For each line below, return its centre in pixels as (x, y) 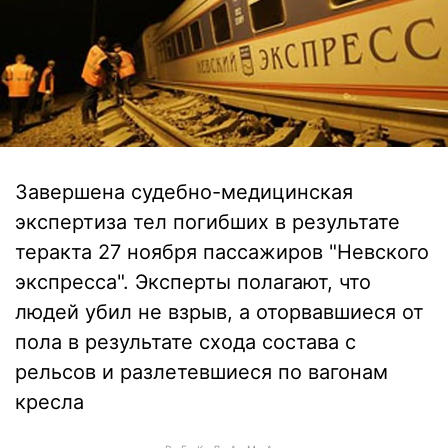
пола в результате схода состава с (185, 342)
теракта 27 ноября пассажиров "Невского (222, 252)
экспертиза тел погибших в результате (207, 222)
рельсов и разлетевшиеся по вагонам (201, 372)
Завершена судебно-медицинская (184, 192)
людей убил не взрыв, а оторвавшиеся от (219, 312)
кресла (49, 402)
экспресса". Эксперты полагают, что (193, 282)
